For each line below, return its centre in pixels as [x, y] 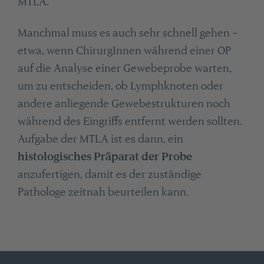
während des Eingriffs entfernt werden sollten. [130, 121]
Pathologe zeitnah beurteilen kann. [103, 192]
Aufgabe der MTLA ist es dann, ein [100, 138]
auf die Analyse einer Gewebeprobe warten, [124, 68]
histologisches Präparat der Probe [105, 156]
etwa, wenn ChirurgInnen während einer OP [124, 50]
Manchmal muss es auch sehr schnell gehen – [128, 32]
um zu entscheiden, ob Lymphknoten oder [120, 85]
